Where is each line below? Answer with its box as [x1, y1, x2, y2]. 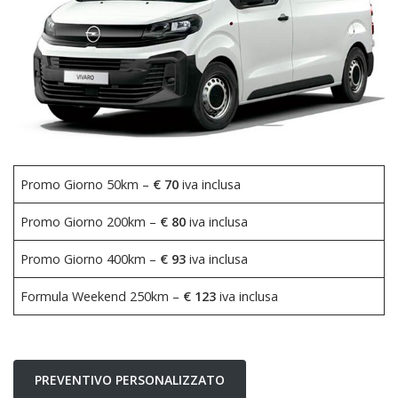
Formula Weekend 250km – [20, 287, 184, 305]
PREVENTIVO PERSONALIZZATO [35, 370, 225, 388]
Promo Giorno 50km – [20, 175, 154, 193]
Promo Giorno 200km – [20, 212, 161, 230]
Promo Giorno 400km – [20, 250, 161, 267]
